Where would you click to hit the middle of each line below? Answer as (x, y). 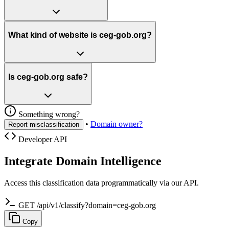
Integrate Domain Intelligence (83, 161)
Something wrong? (48, 114)
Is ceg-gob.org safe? (48, 77)
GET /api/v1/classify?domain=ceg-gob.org (87, 205)
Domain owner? (117, 124)
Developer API (42, 140)
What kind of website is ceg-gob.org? (80, 35)
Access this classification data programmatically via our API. (101, 183)
